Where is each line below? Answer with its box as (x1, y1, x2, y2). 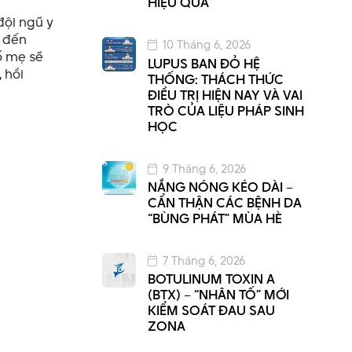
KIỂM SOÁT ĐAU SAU (147, 301, 275, 321)
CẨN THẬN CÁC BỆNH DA (147, 192, 302, 212)
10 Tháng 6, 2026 (162, 36, 251, 53)
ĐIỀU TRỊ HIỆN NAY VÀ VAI (147, 85, 302, 104)
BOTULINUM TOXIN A (147, 269, 275, 289)
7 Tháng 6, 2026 (162, 252, 245, 269)
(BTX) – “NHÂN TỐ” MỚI (147, 285, 289, 305)
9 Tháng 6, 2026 (162, 159, 246, 177)
